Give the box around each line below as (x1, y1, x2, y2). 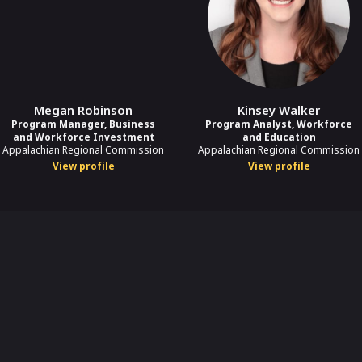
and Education (242, 129, 316, 144)
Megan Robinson (34, 101, 133, 118)
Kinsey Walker (238, 101, 320, 118)
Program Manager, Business (11, 116, 155, 131)
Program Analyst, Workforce (205, 116, 352, 131)
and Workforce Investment (12, 129, 154, 144)
